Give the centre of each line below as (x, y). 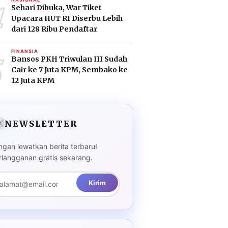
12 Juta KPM (33, 80)
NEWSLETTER (41, 123)
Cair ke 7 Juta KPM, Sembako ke (70, 70)
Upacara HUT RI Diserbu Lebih (67, 18)
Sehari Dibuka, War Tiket (57, 8)
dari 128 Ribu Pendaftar (54, 29)
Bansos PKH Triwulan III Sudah (69, 59)
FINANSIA (25, 51)
